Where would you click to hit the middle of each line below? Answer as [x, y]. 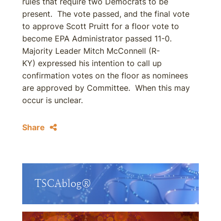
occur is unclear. [54, 100]
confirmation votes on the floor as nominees [105, 75]
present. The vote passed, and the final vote [106, 14]
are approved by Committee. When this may [106, 88]
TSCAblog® [63, 184]
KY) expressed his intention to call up [92, 63]
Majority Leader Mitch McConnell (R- [91, 51]
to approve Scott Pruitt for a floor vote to [101, 26]
